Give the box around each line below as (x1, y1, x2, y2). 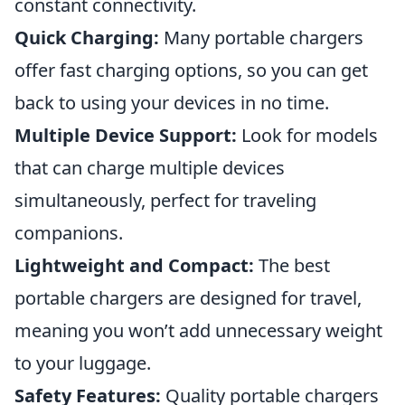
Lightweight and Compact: (14, 253, 254, 278)
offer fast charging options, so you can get (14, 58, 368, 82)
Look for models (237, 123, 378, 147)
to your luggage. (14, 351, 151, 375)
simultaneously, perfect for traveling (14, 188, 316, 212)
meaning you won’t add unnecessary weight (14, 318, 382, 343)
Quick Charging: (14, 25, 159, 50)
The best (254, 253, 330, 278)
